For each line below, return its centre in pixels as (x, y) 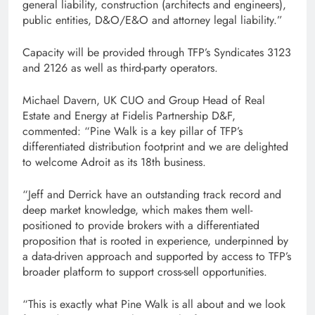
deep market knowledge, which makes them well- (137, 210)
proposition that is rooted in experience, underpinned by (155, 240)
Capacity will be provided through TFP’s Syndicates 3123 (157, 52)
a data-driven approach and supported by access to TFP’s (157, 256)
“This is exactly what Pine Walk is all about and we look (154, 304)
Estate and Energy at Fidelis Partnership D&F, (129, 115)
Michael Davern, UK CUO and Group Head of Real (144, 100)
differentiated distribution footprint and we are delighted (155, 146)
